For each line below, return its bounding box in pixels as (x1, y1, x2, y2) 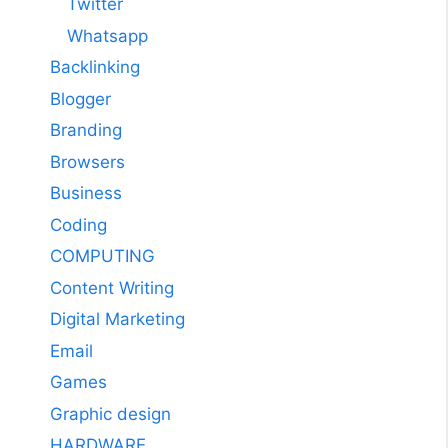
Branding (50, 120, 122, 141)
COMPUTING (50, 246, 155, 267)
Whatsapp (67, 25, 148, 46)
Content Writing (50, 277, 174, 298)
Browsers (50, 151, 125, 172)
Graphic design (50, 403, 171, 424)
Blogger (50, 88, 111, 109)
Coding (50, 214, 107, 235)
